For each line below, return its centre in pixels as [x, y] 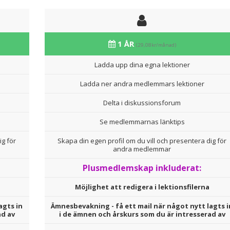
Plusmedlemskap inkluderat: [142, 168]
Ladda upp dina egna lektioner [142, 64]
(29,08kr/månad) [156, 45]
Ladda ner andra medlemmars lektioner [142, 83]
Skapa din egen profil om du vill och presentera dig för [142, 140]
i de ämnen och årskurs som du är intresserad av [142, 214]
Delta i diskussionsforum [142, 102]
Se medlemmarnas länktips [142, 121]
